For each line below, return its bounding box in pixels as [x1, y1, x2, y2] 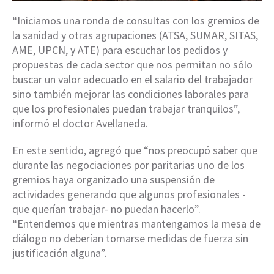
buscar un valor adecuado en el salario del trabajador [12, 72, 253, 87]
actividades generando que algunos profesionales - [12, 187, 246, 202]
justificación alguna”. [12, 246, 107, 261]
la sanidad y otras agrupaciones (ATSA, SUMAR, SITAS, [12, 28, 258, 43]
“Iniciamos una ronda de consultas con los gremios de [12, 13, 259, 28]
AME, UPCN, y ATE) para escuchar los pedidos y [12, 43, 228, 57]
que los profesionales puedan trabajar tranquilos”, [12, 102, 240, 116]
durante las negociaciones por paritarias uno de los [12, 158, 245, 172]
